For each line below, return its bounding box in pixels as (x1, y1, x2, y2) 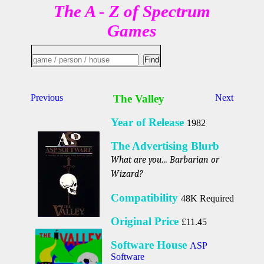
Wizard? (111, 169, 144, 180)
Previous (30, 93, 63, 103)
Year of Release (111, 116, 187, 129)
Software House (111, 239, 190, 252)
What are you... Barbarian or (111, 154, 220, 166)
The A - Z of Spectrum (53, 1, 210, 21)
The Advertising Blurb (111, 140, 220, 153)
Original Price (111, 215, 182, 228)
